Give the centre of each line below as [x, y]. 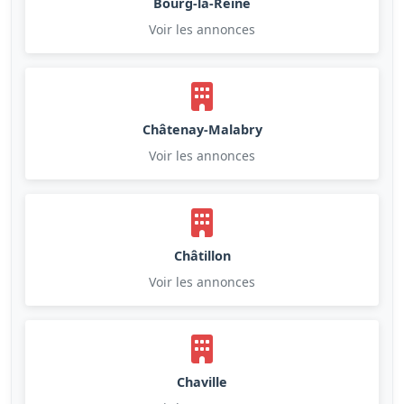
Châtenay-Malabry [202, 129]
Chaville [202, 381]
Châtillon [202, 255]
